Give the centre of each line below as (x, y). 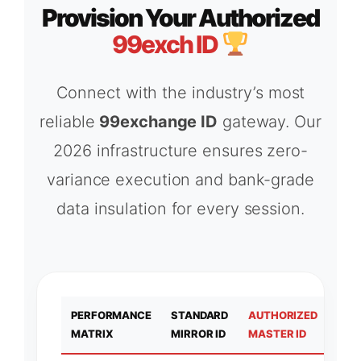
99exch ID (165, 44)
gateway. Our (270, 121)
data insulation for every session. (180, 208)
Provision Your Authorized (180, 17)
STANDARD (200, 315)
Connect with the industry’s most (180, 92)
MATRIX (92, 333)
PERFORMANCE (111, 315)
